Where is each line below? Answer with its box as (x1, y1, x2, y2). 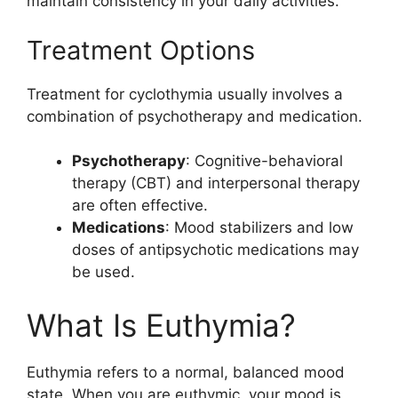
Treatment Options (27, 34, 255, 66)
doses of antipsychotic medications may (72, 241, 359, 259)
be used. (72, 263, 135, 281)
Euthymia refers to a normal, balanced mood (27, 362, 345, 381)
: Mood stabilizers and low (165, 219, 354, 236)
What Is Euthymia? (27, 306, 296, 344)
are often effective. (72, 196, 208, 214)
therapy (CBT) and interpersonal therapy (72, 174, 360, 192)
